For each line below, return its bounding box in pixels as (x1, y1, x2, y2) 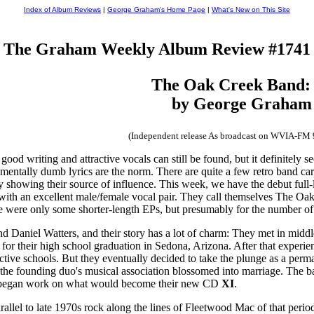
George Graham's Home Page (107, 6, 205, 13)
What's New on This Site (212, 6, 290, 13)
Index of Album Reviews (24, 6, 101, 13)
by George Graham (172, 94, 312, 113)
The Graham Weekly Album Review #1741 (4, 39, 310, 58)
